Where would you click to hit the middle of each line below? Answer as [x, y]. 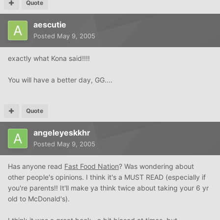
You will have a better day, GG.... [60, 80]
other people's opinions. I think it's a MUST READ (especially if [107, 177]
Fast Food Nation [92, 166]
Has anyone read [36, 166]
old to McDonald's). [39, 199]
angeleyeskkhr [62, 133]
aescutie [50, 25]
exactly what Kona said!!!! [49, 58]
